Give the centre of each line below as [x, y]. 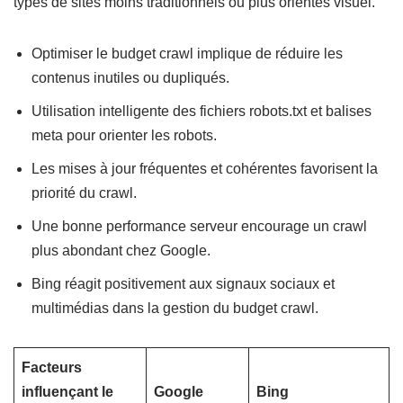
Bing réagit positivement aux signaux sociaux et [183, 284]
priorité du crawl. [84, 193]
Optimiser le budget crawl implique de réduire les [187, 54]
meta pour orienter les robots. [124, 136]
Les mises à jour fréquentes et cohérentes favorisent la [205, 169]
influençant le [67, 392]
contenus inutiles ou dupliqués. [130, 78]
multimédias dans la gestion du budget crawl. [175, 309]
